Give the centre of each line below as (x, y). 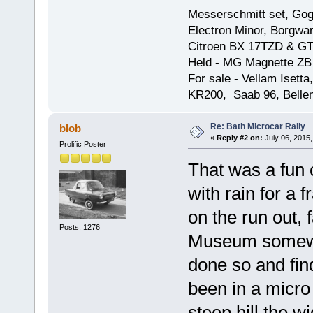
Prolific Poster (82, 144)
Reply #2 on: (239, 137)
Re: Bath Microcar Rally (257, 126)
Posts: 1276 (79, 227)
